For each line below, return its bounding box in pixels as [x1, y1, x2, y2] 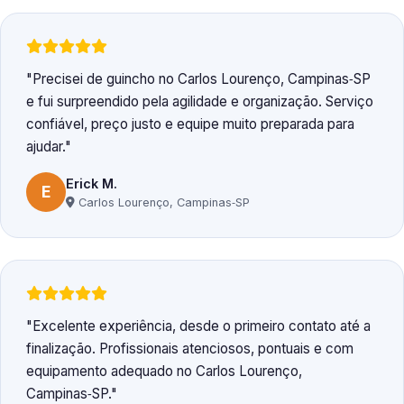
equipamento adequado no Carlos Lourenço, [26, 363, 302, 381]
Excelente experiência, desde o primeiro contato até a [32, 317, 371, 335]
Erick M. [66, 175, 117, 191]
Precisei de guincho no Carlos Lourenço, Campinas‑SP [32, 70, 371, 88]
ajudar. [26, 138, 65, 156]
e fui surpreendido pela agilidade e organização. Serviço [26, 93, 373, 111]
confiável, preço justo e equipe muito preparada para [26, 115, 354, 133]
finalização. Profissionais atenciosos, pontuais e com [26, 340, 353, 358]
